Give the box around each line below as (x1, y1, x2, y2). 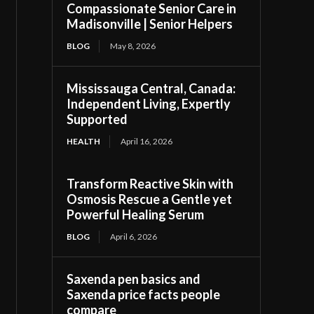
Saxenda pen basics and (67, 271, 201, 287)
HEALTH (67, 135, 101, 146)
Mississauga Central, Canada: (67, 80, 236, 96)
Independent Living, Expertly (67, 95, 231, 111)
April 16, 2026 (121, 135, 173, 146)
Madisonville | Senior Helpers (67, 15, 233, 32)
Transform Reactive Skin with (67, 175, 234, 191)
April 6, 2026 (110, 231, 158, 242)
